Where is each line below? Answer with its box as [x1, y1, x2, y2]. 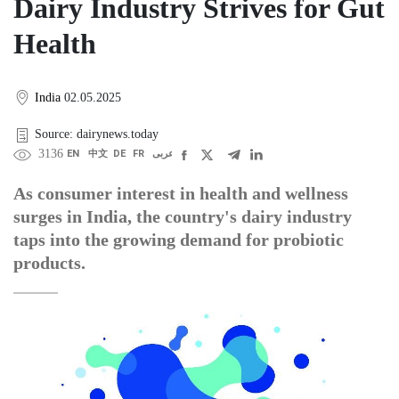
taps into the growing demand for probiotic [13, 230, 344, 250]
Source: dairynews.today [35, 127, 159, 142]
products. [13, 253, 85, 273]
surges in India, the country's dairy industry [13, 207, 352, 227]
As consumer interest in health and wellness [13, 183, 348, 204]
